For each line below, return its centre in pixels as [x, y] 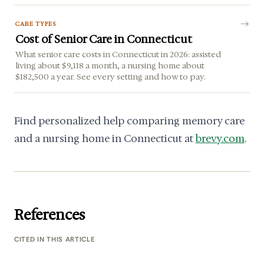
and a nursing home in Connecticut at [105, 139]
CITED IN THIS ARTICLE [55, 240]
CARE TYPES [36, 24]
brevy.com [220, 139]
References [49, 215]
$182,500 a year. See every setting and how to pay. [111, 76]
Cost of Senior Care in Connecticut [104, 39]
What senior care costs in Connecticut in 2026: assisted [118, 54]
